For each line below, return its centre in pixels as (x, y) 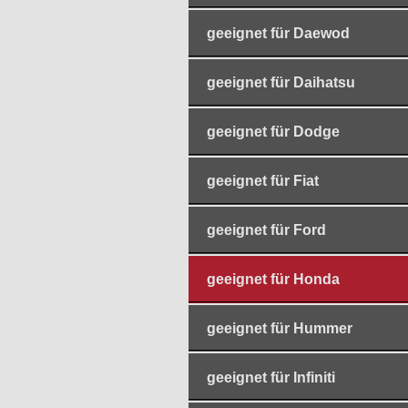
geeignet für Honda (273, 279)
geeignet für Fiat (263, 180)
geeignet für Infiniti (271, 377)
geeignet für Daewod (278, 33)
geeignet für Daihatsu (281, 82)
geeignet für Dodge (273, 131)
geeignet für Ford (266, 229)
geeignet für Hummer (280, 328)
